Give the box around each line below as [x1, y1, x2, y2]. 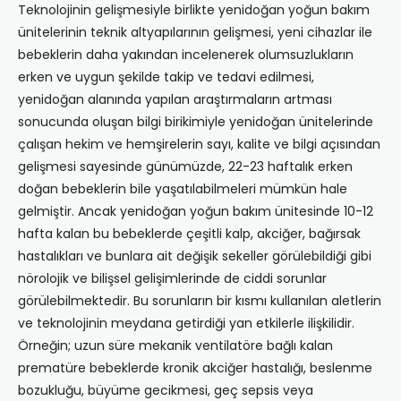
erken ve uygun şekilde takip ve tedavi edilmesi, [18, 68, 314, 87]
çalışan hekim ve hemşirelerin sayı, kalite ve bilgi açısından [18, 135, 380, 154]
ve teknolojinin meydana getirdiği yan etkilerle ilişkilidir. [18, 314, 354, 333]
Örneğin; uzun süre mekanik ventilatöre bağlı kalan [18, 337, 333, 355]
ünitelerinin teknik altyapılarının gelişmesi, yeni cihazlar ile [18, 23, 372, 42]
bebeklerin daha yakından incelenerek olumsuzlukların [18, 46, 354, 64]
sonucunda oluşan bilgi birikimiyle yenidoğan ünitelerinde [18, 113, 373, 132]
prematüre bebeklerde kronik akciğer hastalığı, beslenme [18, 359, 372, 378]
